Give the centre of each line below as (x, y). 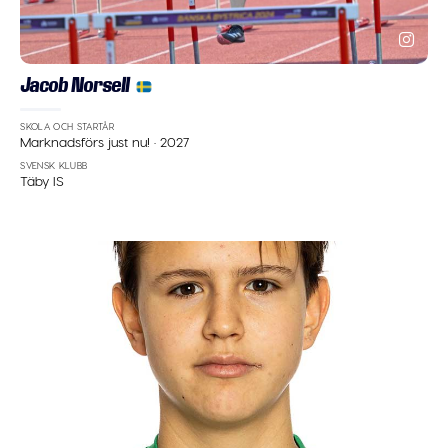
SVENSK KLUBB (54, 166)
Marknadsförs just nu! (87, 141)
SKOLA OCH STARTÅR (67, 127)
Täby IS (42, 180)
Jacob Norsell (75, 85)
